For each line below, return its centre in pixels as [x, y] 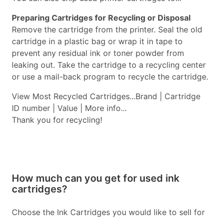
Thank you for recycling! [57, 120]
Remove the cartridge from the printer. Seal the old [107, 29]
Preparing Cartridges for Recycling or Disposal [101, 18]
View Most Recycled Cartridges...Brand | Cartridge [106, 96]
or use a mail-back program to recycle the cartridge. [110, 77]
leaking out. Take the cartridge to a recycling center [109, 65]
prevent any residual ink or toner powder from [98, 53]
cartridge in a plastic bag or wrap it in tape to [97, 41]
